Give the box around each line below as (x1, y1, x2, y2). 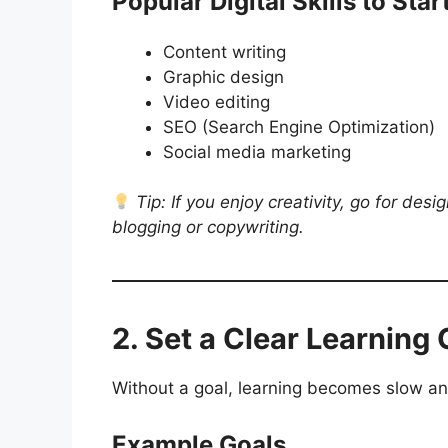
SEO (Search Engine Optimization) (163, 116, 435, 137)
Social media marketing (163, 141, 351, 162)
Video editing (163, 91, 270, 112)
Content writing (163, 41, 286, 62)
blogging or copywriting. (112, 217, 304, 238)
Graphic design (163, 66, 284, 87)
